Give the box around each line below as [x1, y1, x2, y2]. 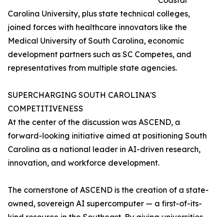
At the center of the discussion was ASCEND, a [8, 117, 180, 127]
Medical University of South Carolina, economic [8, 36, 184, 46]
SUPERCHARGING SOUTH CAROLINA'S [8, 90, 156, 100]
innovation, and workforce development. [8, 158, 159, 168]
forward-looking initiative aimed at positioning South [8, 131, 207, 141]
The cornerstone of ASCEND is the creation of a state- [8, 185, 209, 195]
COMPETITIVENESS [8, 104, 83, 114]
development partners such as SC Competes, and [8, 49, 191, 60]
